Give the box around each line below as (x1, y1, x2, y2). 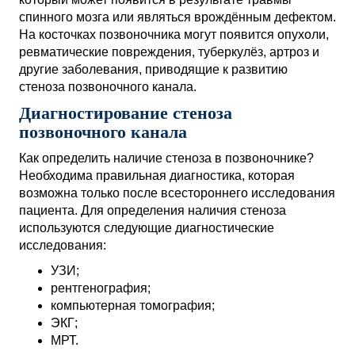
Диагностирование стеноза (19, 103, 232, 123)
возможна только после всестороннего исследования (19, 186, 335, 200)
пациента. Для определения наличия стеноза (19, 204, 286, 217)
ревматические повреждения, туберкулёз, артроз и (19, 45, 319, 59)
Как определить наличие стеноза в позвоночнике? (19, 151, 314, 165)
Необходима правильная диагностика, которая (19, 169, 295, 182)
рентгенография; (51, 281, 151, 295)
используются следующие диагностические (19, 221, 274, 235)
